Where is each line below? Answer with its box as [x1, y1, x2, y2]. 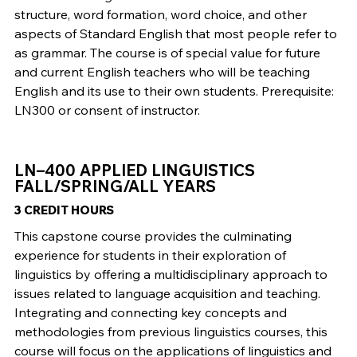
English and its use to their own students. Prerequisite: [14, 83, 334, 100]
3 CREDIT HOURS [14, 202, 114, 218]
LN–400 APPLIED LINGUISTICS [14, 160, 255, 181]
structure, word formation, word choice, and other [14, 6, 307, 23]
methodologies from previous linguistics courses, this [14, 324, 328, 340]
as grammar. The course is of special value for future [14, 45, 320, 61]
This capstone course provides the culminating [14, 228, 292, 245]
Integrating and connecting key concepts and [14, 304, 287, 321]
